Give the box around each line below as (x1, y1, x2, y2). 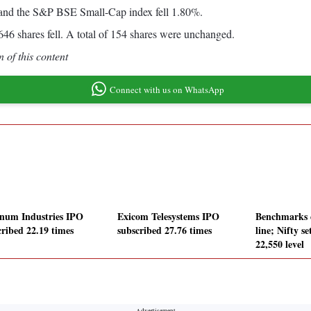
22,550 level (255, 237, 304, 252)
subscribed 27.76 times (117, 223, 212, 238)
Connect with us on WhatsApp (109, 83, 224, 96)
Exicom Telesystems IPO (117, 209, 219, 224)
